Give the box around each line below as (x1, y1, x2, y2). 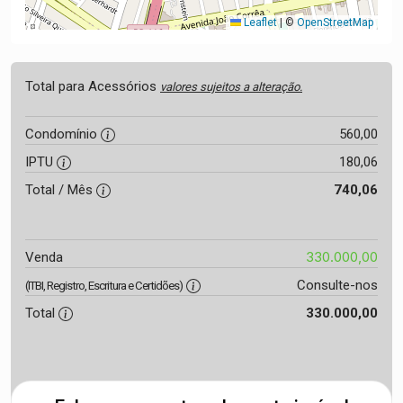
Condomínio (25, 126, 101, 142)
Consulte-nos (296, 277, 378, 293)
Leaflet (241, 16, 277, 29)
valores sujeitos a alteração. (160, 80, 302, 94)
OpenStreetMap (297, 16, 373, 29)
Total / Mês (25, 182, 96, 198)
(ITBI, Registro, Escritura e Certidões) (25, 279, 183, 292)
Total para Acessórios (25, 78, 160, 94)
